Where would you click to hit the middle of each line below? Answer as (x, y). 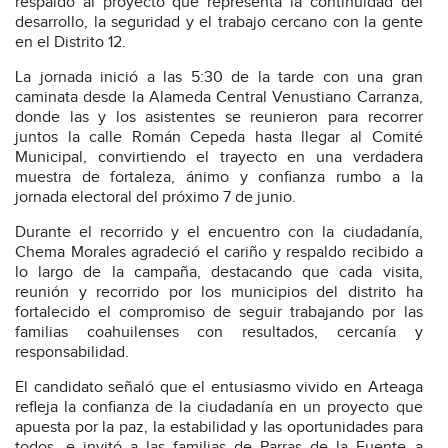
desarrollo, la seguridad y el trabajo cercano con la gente (219, 23)
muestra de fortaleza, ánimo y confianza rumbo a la (219, 178)
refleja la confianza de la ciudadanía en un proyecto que (219, 408)
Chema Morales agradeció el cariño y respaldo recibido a (219, 253)
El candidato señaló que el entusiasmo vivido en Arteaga (219, 388)
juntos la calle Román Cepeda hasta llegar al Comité (219, 138)
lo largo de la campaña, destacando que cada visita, (219, 273)
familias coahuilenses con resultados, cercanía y (219, 333)
